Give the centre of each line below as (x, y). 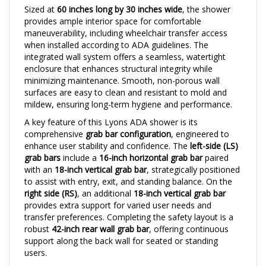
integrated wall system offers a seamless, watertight (125, 44)
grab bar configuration (128, 121)
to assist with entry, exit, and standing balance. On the (128, 168)
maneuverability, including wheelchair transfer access (126, 20)
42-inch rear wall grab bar (100, 216)
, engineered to (200, 121)
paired (216, 145)
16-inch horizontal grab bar (151, 145)
